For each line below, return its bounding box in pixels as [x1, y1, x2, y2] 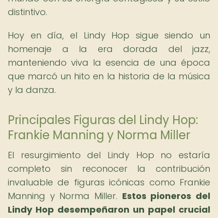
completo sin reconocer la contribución [8, 163, 210, 175]
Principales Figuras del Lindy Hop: [8, 112, 198, 128]
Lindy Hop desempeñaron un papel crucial [8, 203, 210, 216]
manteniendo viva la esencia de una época [8, 56, 210, 69]
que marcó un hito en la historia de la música [8, 70, 210, 82]
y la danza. [8, 84, 56, 96]
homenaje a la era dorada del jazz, [8, 43, 210, 55]
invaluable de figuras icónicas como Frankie [8, 176, 210, 188]
